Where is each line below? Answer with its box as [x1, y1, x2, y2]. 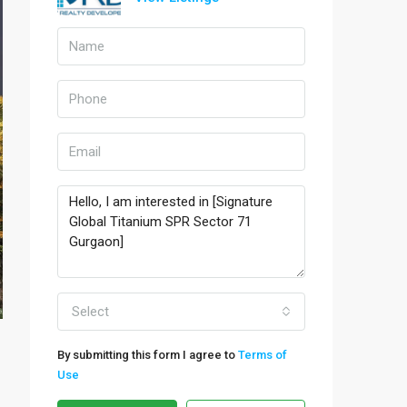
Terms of [238, 348, 287, 362]
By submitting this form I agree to [57, 348, 238, 362]
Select [72, 303, 109, 320]
